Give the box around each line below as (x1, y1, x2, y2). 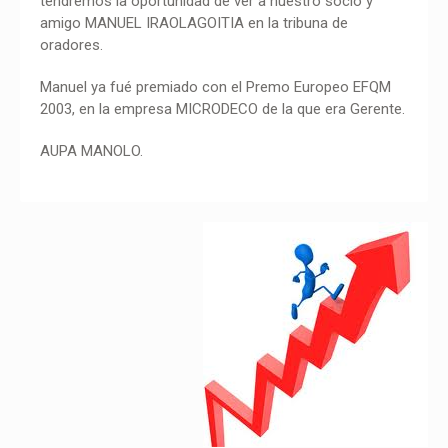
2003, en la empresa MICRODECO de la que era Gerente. (40, 100, 405, 118)
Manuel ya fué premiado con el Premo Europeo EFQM (40, 78, 391, 96)
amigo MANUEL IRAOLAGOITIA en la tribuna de (40, 14, 348, 32)
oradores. (40, 36, 103, 54)
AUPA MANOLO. (40, 142, 143, 160)
